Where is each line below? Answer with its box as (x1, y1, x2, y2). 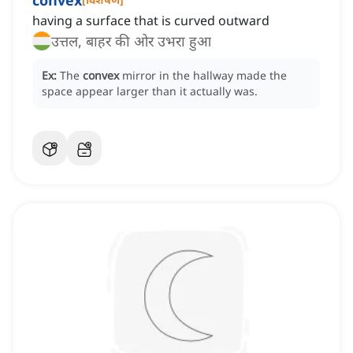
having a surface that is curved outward (32, 12, 269, 30)
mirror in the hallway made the (122, 68, 287, 84)
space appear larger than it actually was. (42, 84, 258, 99)
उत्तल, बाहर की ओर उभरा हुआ (51, 32, 211, 51)
